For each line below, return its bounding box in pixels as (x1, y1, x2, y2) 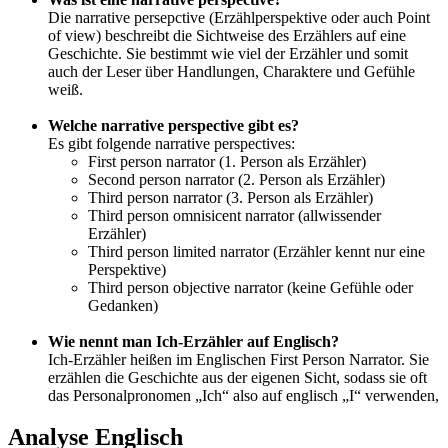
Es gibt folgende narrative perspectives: (48, 134, 295, 152)
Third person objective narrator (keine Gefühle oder (88, 278, 413, 296)
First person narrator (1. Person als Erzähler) (88, 152, 366, 170)
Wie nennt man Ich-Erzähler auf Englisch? (48, 332, 339, 350)
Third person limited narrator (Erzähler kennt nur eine (88, 242, 425, 260)
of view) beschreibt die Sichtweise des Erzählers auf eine (48, 26, 406, 44)
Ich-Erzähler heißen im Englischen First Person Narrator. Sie (48, 350, 429, 368)
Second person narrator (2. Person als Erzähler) (88, 170, 389, 188)
